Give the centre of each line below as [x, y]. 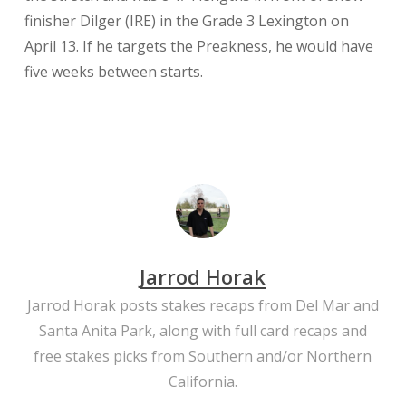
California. [203, 382]
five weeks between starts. [113, 72]
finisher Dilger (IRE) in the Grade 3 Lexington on [186, 21]
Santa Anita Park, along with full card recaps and [203, 331]
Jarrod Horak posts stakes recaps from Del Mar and [203, 305]
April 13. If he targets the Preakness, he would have [198, 46]
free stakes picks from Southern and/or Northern [203, 356]
